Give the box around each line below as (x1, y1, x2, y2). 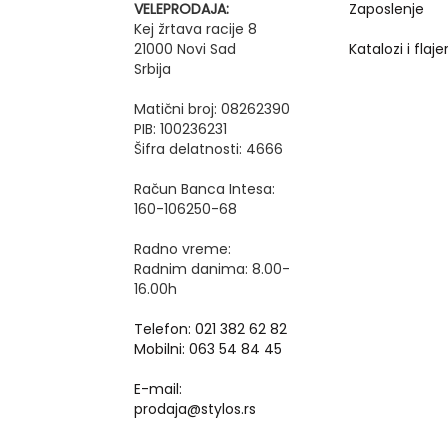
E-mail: (134, 379, 183, 399)
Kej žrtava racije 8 (134, 19, 258, 39)
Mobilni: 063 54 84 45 (134, 339, 283, 359)
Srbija (134, 59, 172, 79)
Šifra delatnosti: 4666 (134, 139, 284, 159)
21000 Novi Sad (134, 39, 237, 59)
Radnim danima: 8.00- (134, 259, 291, 279)
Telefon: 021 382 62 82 (134, 319, 288, 339)
